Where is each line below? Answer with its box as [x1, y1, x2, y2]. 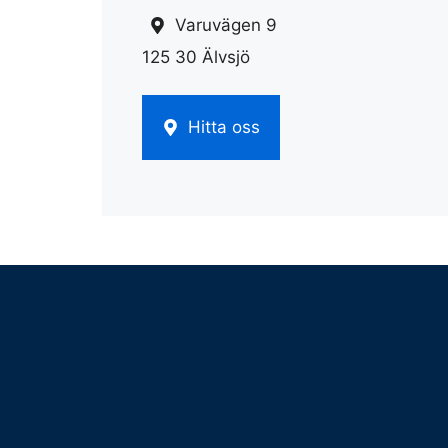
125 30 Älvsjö [142, 46, 250, 67]
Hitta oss [187, 117, 260, 138]
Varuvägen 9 [174, 14, 277, 35]
